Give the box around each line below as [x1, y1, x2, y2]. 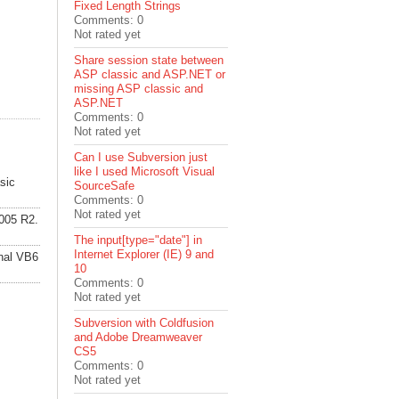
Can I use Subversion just [74, 151, 208, 164]
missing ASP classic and [74, 82, 204, 95]
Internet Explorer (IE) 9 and [74, 248, 215, 261]
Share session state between [74, 53, 224, 67]
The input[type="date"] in [74, 233, 203, 247]
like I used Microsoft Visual [74, 165, 216, 178]
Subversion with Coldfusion [74, 316, 215, 330]
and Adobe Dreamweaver [74, 330, 203, 344]
